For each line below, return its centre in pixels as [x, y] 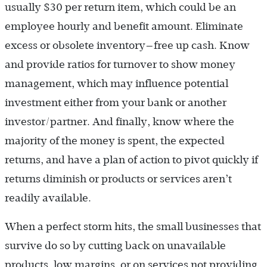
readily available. [48, 198]
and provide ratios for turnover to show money [120, 65]
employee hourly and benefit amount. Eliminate [124, 27]
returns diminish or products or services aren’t [118, 179]
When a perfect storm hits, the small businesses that [133, 227]
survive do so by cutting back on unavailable [115, 246]
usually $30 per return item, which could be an [120, 7]
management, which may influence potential [117, 84]
